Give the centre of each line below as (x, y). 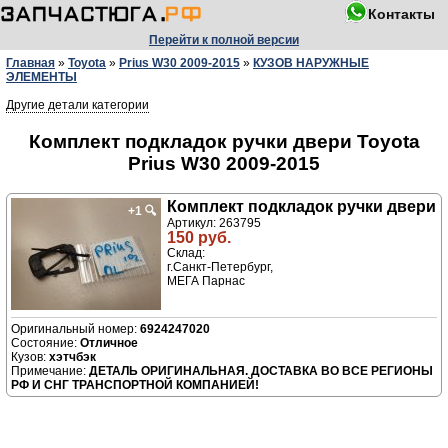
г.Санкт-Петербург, (220, 267)
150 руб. (199, 238)
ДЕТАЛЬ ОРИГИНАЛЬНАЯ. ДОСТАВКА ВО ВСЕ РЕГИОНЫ (261, 371)
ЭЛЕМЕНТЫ (41, 77)
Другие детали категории (77, 105)
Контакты (401, 14)
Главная (30, 63)
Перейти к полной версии (224, 40)
